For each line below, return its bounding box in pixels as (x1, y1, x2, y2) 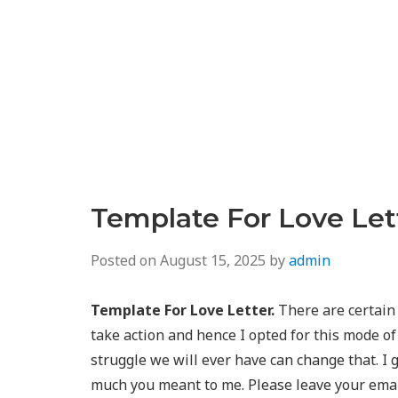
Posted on (91, 251, 160, 270)
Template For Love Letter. (91, 300, 275, 320)
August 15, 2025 (160, 251, 266, 270)
